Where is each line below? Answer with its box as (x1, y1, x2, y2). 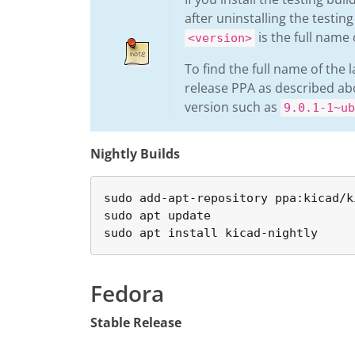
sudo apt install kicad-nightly (104, 226, 318, 240)
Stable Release (90, 314, 181, 331)
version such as (185, 98, 281, 116)
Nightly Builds (90, 145, 180, 162)
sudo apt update (104, 208, 211, 223)
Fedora (90, 278, 164, 308)
